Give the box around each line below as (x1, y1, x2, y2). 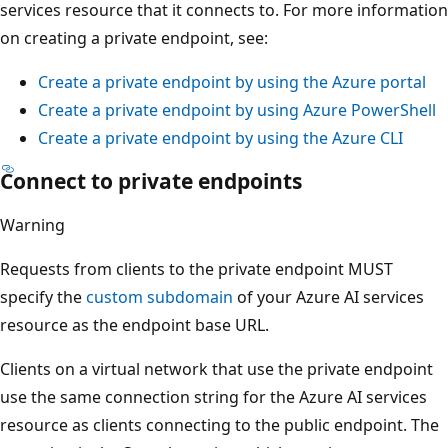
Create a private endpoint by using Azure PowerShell (38, 99, 436, 122)
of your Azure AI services (233, 286, 424, 309)
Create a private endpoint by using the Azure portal (38, 71, 426, 94)
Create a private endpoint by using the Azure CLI (38, 127, 403, 150)
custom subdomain (86, 286, 233, 309)
